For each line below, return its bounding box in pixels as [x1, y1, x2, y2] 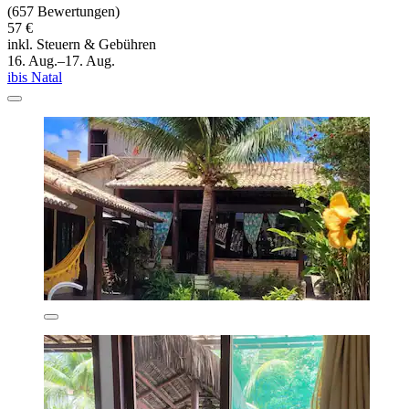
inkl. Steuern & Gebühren [7, 36, 156, 52]
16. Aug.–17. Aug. [7, 52, 115, 68]
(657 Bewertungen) [7, 3, 120, 19]
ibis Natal [7, 68, 62, 85]
